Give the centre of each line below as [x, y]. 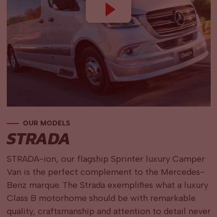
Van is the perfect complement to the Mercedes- [105, 172]
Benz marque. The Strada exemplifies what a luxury [107, 185]
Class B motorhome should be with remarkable [101, 198]
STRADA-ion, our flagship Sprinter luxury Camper [106, 159]
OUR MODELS [46, 124]
